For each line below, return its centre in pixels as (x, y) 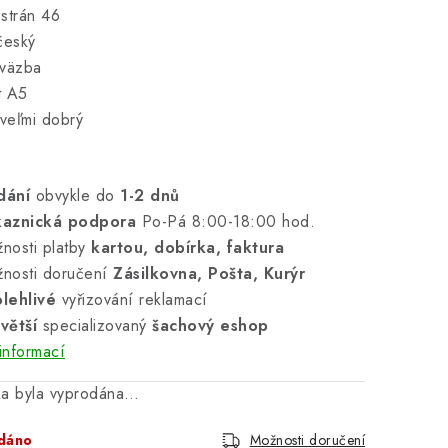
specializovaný (94, 325)
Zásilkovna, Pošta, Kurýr (209, 273)
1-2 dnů (150, 195)
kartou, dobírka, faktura (187, 247)
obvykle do (75, 195)
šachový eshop (210, 325)
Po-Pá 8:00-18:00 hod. (225, 221)
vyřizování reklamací (132, 299)
